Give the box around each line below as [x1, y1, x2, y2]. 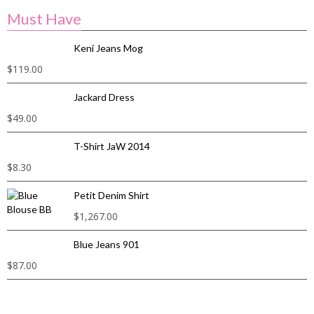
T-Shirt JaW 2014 [74, 140, 150, 152]
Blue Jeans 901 [74, 238, 139, 250]
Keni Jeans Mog [74, 42, 143, 54]
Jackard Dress [74, 91, 135, 103]
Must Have [7, 9, 81, 28]
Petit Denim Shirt [74, 189, 149, 201]
